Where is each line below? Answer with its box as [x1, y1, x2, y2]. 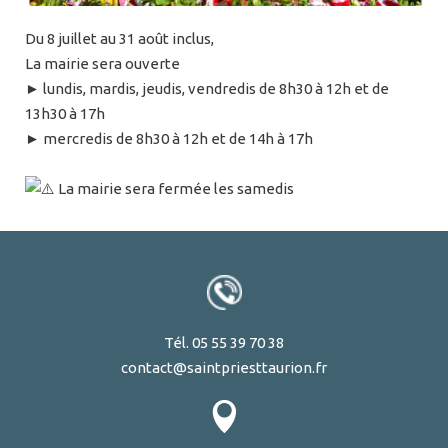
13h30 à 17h [25, 105, 105, 123]
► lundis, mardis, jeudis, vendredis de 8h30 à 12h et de [25, 80, 389, 98]
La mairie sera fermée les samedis [55, 180, 294, 198]
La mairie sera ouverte [25, 55, 180, 73]
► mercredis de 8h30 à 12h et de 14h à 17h [25, 130, 313, 148]
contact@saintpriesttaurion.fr [121, 359, 327, 377]
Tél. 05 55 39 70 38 [164, 334, 284, 352]
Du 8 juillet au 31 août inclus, [25, 30, 214, 48]
